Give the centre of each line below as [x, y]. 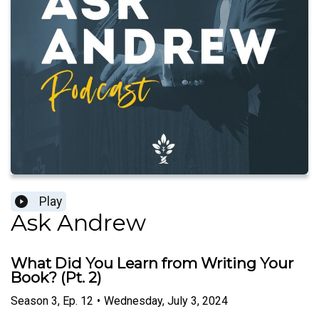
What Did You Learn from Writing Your [152, 263]
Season [30, 300]
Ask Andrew [78, 223]
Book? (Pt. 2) [56, 278]
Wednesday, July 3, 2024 [166, 300]
